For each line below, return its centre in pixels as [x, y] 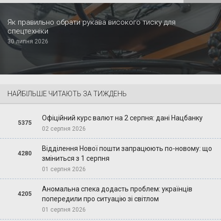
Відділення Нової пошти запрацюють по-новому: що [127, 148]
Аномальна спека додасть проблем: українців [117, 189]
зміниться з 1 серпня [75, 158]
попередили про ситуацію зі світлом [100, 199]
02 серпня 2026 [64, 129]
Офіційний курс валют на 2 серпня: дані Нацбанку [122, 118]
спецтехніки [28, 31]
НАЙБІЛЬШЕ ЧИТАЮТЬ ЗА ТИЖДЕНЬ [67, 93]
